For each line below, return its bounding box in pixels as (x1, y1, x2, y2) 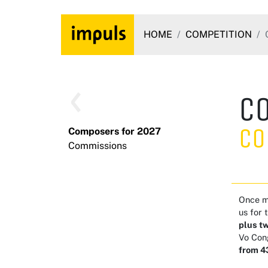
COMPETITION (185, 29, 252, 40)
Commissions (68, 140, 127, 151)
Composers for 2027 (68, 126, 161, 137)
